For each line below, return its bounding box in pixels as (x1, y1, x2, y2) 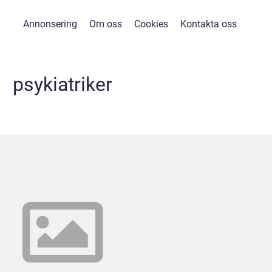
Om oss (89, 18, 122, 30)
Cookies (134, 18, 168, 30)
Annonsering (22, 18, 77, 30)
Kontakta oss (180, 18, 237, 30)
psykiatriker (13, 73, 112, 96)
